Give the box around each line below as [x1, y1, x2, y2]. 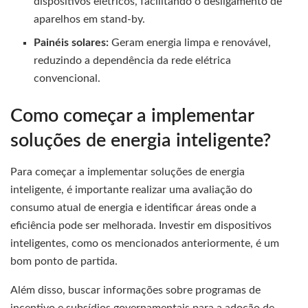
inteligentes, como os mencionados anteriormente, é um [10, 238, 279, 250]
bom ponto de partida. [10, 256, 118, 267]
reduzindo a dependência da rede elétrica [34, 55, 232, 67]
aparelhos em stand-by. [34, 14, 146, 25]
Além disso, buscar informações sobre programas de [10, 285, 261, 296]
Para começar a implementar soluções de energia [10, 166, 245, 178]
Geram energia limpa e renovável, [109, 37, 272, 49]
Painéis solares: [34, 37, 109, 49]
